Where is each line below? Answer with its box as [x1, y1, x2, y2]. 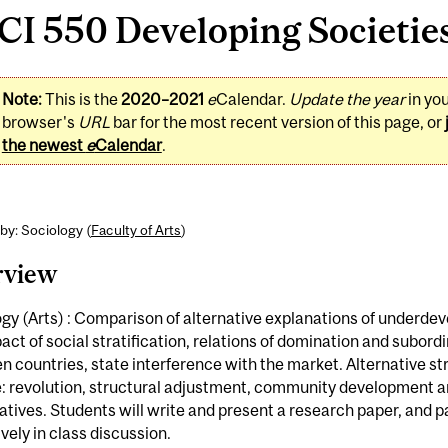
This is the [41, 89, 121, 108]
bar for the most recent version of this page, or [109, 112, 445, 131]
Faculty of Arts [90, 221, 181, 238]
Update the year [288, 89, 405, 108]
